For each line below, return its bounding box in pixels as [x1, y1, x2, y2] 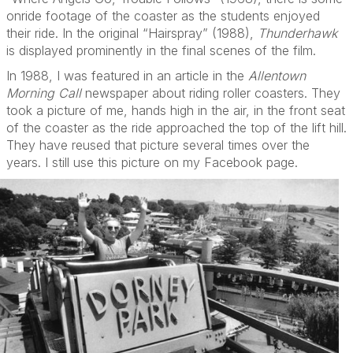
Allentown [248, 68, 306, 84]
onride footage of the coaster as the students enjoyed [6, 8, 320, 24]
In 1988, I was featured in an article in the [6, 68, 248, 84]
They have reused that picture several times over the [6, 137, 310, 153]
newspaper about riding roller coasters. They [81, 85, 340, 101]
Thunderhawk [258, 25, 337, 41]
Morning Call [6, 85, 81, 101]
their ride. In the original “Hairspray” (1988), [6, 25, 258, 41]
